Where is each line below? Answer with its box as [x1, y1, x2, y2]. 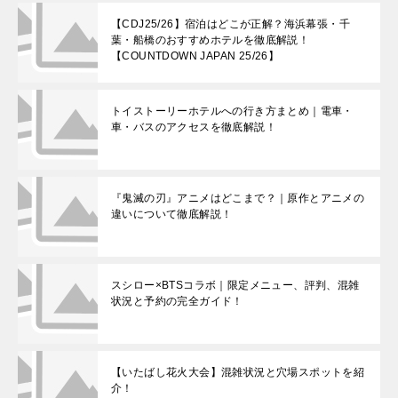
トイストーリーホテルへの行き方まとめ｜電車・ [111, 105, 354, 118]
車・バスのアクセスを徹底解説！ [111, 121, 276, 134]
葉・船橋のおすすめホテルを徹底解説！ [111, 34, 310, 47]
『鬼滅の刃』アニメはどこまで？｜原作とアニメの [111, 192, 365, 205]
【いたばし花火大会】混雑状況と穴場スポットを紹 [111, 366, 365, 379]
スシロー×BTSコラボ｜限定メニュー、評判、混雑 [111, 279, 360, 292]
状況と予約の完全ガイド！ [111, 295, 243, 308]
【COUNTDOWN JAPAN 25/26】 [111, 50, 280, 63]
